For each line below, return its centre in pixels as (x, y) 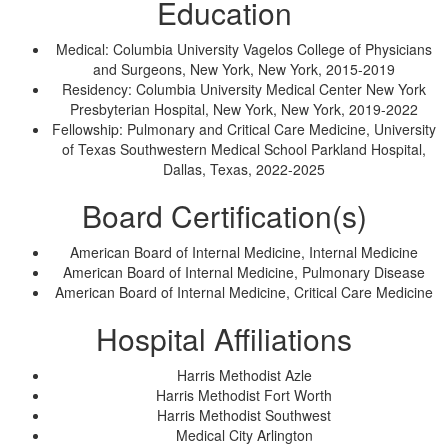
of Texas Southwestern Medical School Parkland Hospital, (244, 149)
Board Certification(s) (224, 215)
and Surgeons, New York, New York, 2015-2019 (244, 69)
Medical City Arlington (244, 435)
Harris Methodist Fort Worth (244, 395)
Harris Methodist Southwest (244, 415)
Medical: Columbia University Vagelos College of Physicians (244, 49)
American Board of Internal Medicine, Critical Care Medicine (244, 292)
